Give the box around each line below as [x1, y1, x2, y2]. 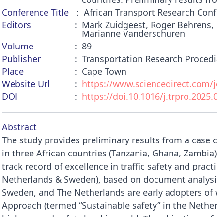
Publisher [2, 53, 41, 64]
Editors [2, 19, 31, 31]
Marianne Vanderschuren [82, 28, 185, 39]
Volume [2, 40, 33, 52]
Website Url [2, 78, 50, 90]
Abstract [2, 121, 37, 133]
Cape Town [82, 65, 126, 77]
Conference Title [2, 6, 69, 18]
